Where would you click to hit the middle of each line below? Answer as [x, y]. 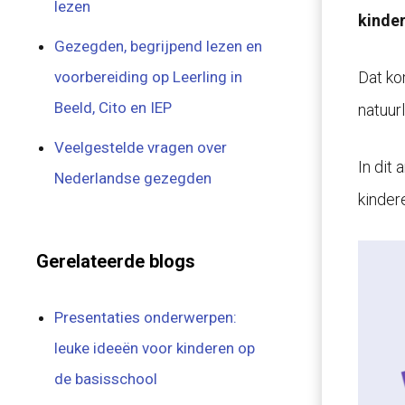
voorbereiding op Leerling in [149, 77]
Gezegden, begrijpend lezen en [159, 46]
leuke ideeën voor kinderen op [155, 348]
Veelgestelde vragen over [141, 147]
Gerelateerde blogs [116, 261]
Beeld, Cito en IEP [113, 108]
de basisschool [106, 379]
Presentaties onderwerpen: [146, 317]
